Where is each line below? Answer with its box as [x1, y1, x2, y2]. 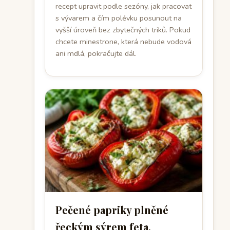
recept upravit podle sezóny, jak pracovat [55, 1, 191, 11]
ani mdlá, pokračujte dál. [55, 48, 137, 59]
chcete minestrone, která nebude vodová [55, 36, 191, 47]
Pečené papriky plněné [55, 203, 168, 217]
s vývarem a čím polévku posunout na [55, 13, 182, 23]
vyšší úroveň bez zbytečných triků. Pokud [55, 25, 190, 35]
